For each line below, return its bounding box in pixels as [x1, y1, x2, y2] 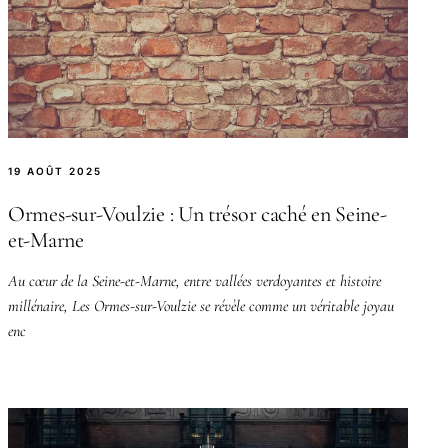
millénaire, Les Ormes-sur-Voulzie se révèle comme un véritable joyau [8, 295, 394, 316]
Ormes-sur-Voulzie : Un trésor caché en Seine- [8, 200, 387, 227]
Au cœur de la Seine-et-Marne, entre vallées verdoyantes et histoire [8, 270, 381, 291]
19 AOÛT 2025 [8, 164, 102, 177]
